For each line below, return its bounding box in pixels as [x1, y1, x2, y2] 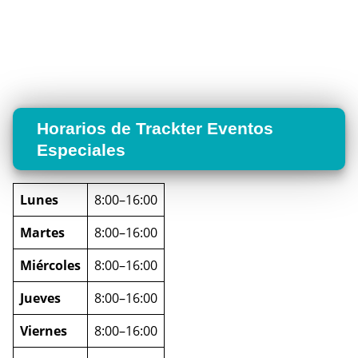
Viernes [20, 321, 67, 340]
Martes [20, 223, 65, 241]
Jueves [20, 288, 61, 307]
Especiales [37, 140, 125, 159]
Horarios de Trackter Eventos [37, 118, 273, 137]
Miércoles [20, 256, 81, 274]
